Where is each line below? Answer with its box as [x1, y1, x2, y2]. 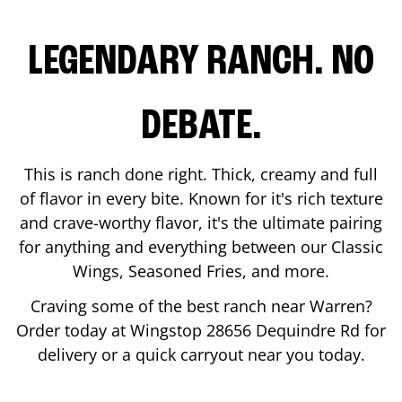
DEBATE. [140, 105, 262, 149]
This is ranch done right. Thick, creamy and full [24, 162, 378, 185]
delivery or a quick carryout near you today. [37, 343, 365, 365]
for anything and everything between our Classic [19, 235, 383, 258]
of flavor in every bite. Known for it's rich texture [19, 187, 383, 209]
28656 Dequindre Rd [206, 319, 360, 341]
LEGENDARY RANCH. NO [28, 40, 374, 84]
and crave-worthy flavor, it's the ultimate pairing [20, 211, 382, 233]
